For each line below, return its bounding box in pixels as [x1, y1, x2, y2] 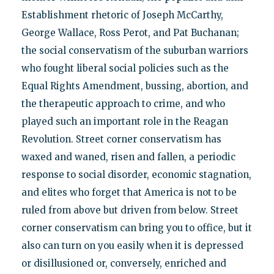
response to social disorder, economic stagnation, [21, 168, 251, 180]
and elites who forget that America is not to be [21, 186, 237, 198]
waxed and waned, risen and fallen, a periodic [21, 150, 235, 163]
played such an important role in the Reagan [21, 115, 228, 127]
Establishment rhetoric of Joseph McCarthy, [21, 9, 223, 21]
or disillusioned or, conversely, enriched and [21, 257, 226, 269]
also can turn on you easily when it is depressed [21, 239, 243, 251]
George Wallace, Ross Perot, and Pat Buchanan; [21, 26, 239, 39]
